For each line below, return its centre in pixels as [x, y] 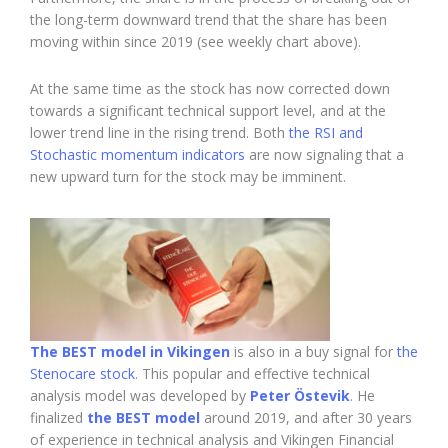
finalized [58, 417]
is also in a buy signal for [313, 351]
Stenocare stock [82, 373]
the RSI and [326, 132]
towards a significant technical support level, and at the [208, 110]
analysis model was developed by [140, 395]
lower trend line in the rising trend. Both [159, 132]
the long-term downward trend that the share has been [208, 19]
